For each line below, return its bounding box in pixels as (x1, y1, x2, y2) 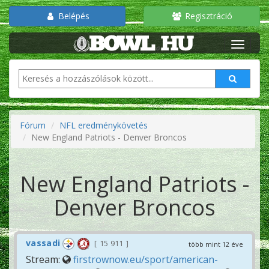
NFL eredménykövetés (59, 119, 148, 131)
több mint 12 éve (189, 240, 243, 249)
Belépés (56, 10, 89, 22)
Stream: (26, 253, 62, 267)
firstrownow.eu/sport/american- (73, 253, 218, 267)
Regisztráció (182, 10, 232, 22)
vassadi (26, 237, 61, 249)
